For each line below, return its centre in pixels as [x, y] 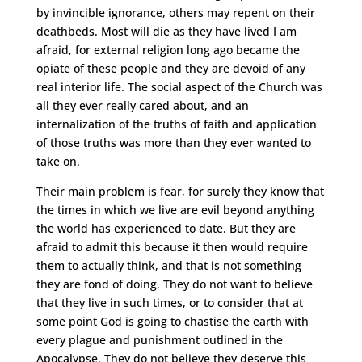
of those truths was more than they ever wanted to [173, 143]
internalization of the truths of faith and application [176, 124]
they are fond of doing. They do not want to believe [174, 284]
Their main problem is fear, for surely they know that [180, 191]
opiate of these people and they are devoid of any [170, 68]
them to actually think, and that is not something [168, 265]
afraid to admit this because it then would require [172, 247]
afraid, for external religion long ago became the [168, 50]
